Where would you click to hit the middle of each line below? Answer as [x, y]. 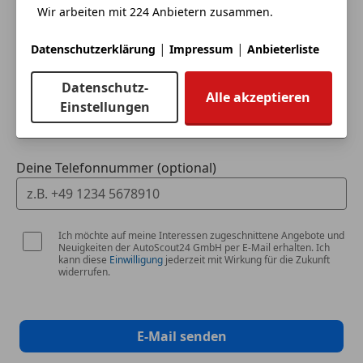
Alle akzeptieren [258, 98]
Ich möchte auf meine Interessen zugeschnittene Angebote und [201, 235]
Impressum [201, 49]
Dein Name [50, 25]
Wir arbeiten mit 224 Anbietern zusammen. [155, 12]
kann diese [84, 260]
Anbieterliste [283, 49]
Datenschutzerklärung [93, 49]
